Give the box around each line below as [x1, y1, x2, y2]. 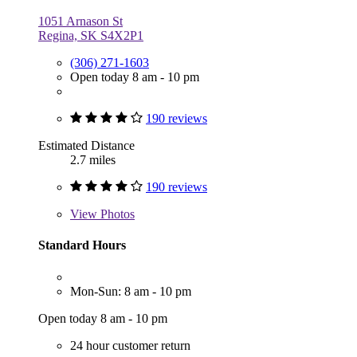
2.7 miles [70, 153, 116, 167]
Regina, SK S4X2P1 [38, 29, 143, 43]
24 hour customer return [70, 338, 190, 352]
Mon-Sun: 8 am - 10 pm [70, 284, 191, 298]
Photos [97, 207, 135, 222]
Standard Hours [38, 238, 126, 253]
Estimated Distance [38, 139, 135, 153]
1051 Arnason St [38, 14, 123, 29]
